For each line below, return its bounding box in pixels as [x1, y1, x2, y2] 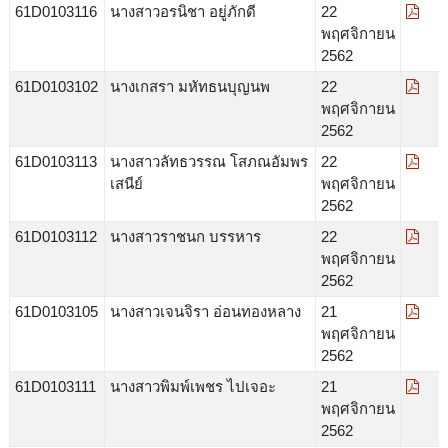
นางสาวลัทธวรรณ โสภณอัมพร [109, 152, 308, 170]
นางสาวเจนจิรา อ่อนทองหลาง [109, 302, 301, 320]
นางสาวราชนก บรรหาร [109, 227, 261, 245]
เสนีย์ [109, 174, 143, 192]
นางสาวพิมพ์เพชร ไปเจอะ [109, 377, 276, 395]
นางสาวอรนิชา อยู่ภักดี [109, 2, 256, 20]
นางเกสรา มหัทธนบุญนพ [109, 77, 270, 95]
